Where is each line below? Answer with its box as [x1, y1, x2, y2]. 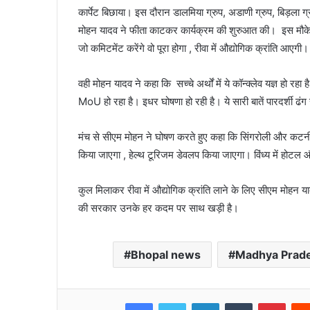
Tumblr [252, 297, 282, 309]
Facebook [152, 297, 195, 309]
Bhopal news [131, 248, 201, 262]
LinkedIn [219, 297, 255, 309]
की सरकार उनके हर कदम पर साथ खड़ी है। [78, 201, 242, 215]
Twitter [185, 297, 217, 309]
